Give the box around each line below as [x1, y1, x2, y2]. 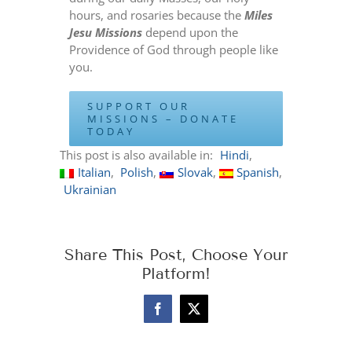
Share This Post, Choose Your [64, 245, 288, 265]
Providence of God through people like [69, 42, 279, 58]
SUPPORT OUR [87, 99, 191, 114]
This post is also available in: [60, 147, 217, 163]
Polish [120, 164, 154, 181]
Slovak [177, 164, 213, 181]
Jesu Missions [69, 24, 143, 41]
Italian [77, 164, 111, 181]
